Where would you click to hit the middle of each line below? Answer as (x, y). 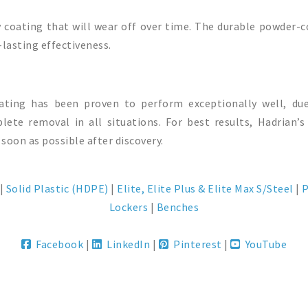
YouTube (264, 244)
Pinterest (195, 244)
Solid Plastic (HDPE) (57, 188)
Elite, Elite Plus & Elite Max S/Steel (205, 188)
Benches (178, 207)
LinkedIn (126, 244)
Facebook (57, 244)
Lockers (129, 207)
